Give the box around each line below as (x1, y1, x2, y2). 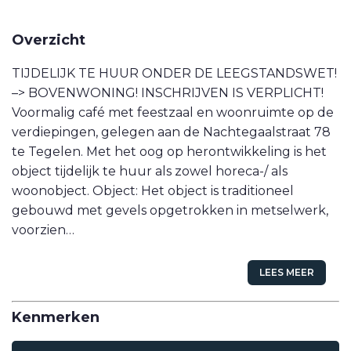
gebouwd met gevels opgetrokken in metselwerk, (12, 202, 328, 218)
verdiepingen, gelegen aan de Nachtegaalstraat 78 (12, 124, 331, 139)
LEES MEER (259, 266, 314, 278)
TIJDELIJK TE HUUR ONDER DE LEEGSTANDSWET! (12, 65, 337, 81)
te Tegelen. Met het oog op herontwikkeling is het (12, 143, 327, 159)
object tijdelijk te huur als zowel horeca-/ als (12, 163, 288, 179)
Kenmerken (12, 308, 100, 326)
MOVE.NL (152, 42, 199, 54)
